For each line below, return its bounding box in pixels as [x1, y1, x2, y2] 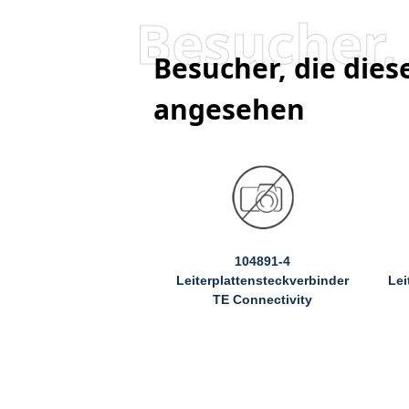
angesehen [153, 89, 305, 128]
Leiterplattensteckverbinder [176, 272, 350, 288]
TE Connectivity [213, 291, 313, 307]
